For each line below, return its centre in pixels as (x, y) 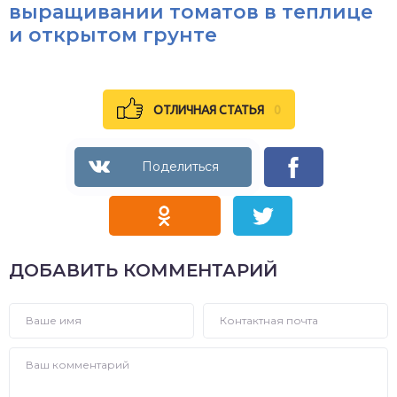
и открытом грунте (113, 35)
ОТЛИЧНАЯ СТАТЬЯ (210, 109)
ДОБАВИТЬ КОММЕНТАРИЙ (143, 270)
